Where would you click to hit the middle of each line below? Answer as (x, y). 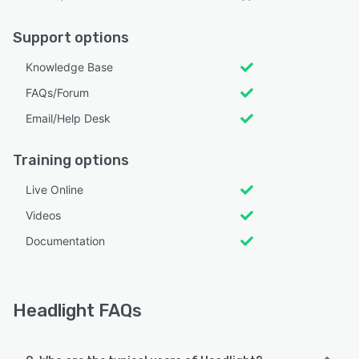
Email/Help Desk (68, 119)
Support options (71, 38)
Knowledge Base (69, 67)
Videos (43, 216)
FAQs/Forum (57, 93)
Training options (71, 161)
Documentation (65, 241)
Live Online (54, 190)
